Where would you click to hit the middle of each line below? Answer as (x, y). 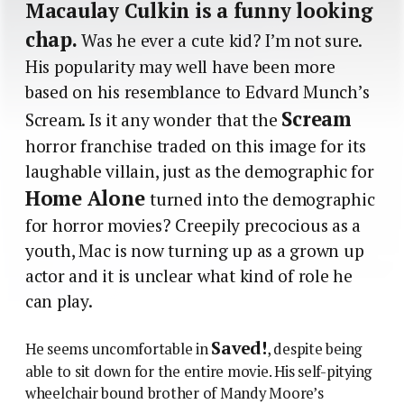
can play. (59, 301)
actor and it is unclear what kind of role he (189, 275)
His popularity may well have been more (180, 66)
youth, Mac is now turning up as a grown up (195, 250)
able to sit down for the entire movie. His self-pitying (199, 371)
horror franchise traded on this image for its (196, 146)
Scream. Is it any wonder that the (154, 119)
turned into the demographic (262, 199)
